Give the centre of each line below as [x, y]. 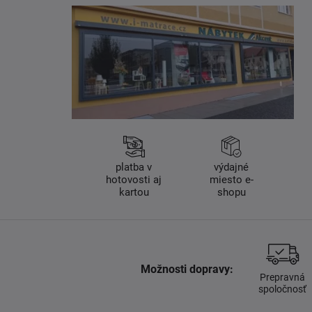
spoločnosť [282, 289]
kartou [134, 192]
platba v [134, 167]
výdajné [232, 167]
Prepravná [282, 277]
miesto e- [231, 179]
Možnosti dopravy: [187, 269]
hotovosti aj [134, 179]
